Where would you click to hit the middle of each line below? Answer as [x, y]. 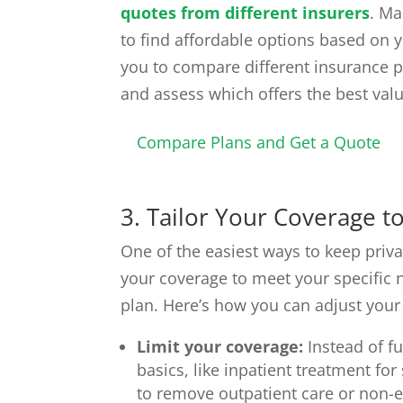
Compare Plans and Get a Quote [259, 142]
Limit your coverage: [220, 347]
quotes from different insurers [246, 13]
